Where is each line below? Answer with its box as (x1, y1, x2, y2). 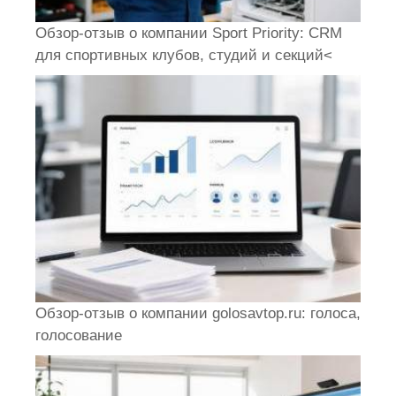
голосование (35, 326, 122, 344)
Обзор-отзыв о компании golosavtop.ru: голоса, (35, 304, 361, 322)
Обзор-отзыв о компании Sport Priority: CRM (35, 25, 342, 42)
